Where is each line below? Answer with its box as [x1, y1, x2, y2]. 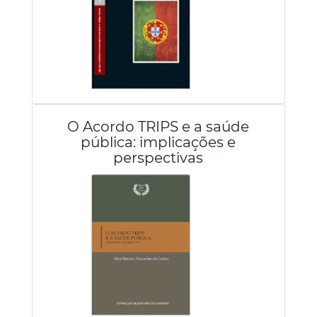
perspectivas [113, 149, 204, 166]
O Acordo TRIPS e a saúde [67, 118, 250, 135]
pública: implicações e [81, 134, 236, 151]
